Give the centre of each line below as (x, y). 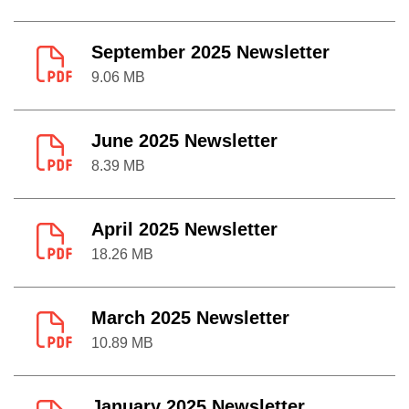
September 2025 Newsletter (210, 52)
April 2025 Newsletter (184, 229)
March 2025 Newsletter (190, 318)
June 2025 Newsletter (184, 141)
